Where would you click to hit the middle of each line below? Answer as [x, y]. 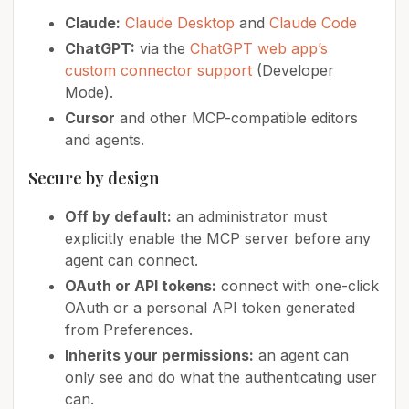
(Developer [293, 71]
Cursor [90, 118]
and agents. [105, 140]
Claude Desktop [180, 23]
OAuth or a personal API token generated [210, 308]
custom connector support [158, 71]
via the [163, 49]
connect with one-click [298, 286]
